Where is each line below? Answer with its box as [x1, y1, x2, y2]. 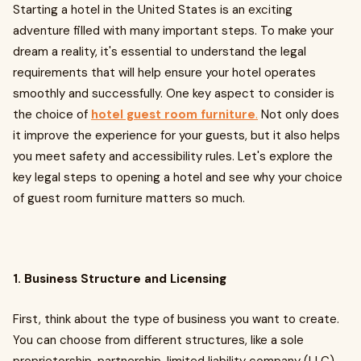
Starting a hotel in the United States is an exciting [13, 2, 293, 18]
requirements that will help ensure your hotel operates [13, 64, 316, 81]
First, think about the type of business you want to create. [13, 311, 339, 327]
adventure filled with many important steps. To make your [13, 23, 334, 39]
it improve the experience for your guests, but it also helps [13, 127, 340, 143]
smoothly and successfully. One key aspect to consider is [13, 85, 334, 102]
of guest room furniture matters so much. [13, 190, 245, 206]
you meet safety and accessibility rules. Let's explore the [13, 148, 333, 164]
